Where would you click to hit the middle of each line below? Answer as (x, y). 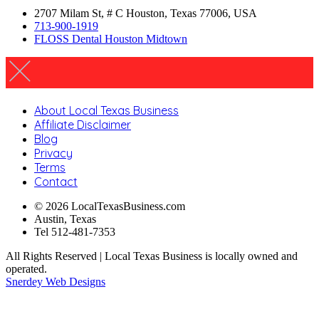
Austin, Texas (65, 219)
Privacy (53, 153)
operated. (26, 268)
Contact (56, 181)
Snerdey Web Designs (56, 281)
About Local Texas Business (106, 110)
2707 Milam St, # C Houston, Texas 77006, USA (146, 13)
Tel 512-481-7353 (75, 231)
